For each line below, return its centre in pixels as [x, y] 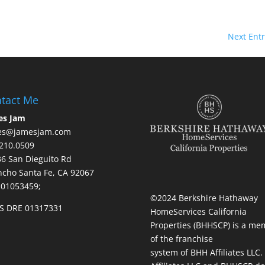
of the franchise [181, 239]
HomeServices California [198, 212]
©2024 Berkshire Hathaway [204, 198]
